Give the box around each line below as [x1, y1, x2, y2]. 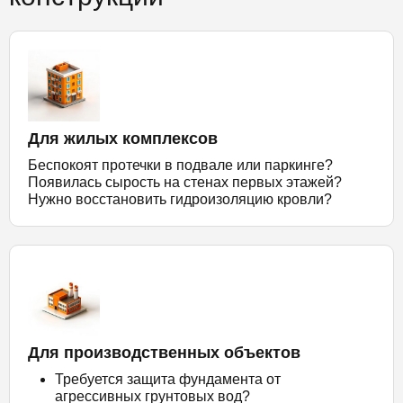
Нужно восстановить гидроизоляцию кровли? [28, 192, 332, 208]
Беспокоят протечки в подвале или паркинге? [28, 157, 333, 174]
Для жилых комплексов [28, 130, 218, 148]
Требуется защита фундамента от [55, 372, 281, 388]
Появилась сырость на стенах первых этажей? [28, 175, 342, 191]
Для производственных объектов [28, 344, 300, 363]
